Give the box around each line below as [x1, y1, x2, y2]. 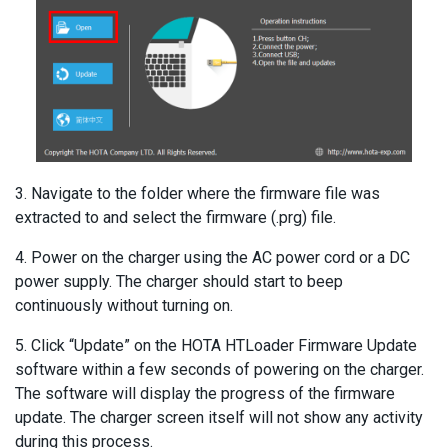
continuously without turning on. [15, 295, 233, 315]
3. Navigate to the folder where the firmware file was [15, 183, 380, 203]
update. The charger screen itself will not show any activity [15, 407, 423, 427]
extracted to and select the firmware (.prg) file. [15, 207, 336, 227]
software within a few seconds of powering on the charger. [15, 359, 424, 379]
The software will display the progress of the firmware [15, 383, 395, 403]
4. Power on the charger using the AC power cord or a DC [15, 247, 410, 267]
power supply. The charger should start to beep [15, 271, 343, 291]
